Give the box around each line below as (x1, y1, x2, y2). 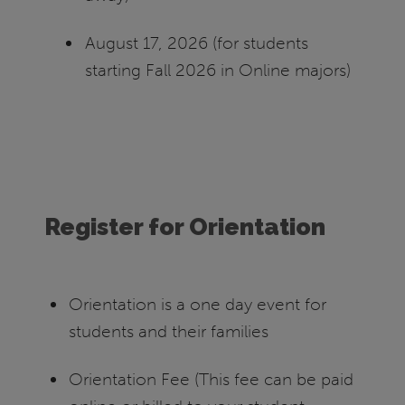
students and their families (69, 320, 269, 342)
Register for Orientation (44, 212, 326, 241)
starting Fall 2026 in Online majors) (85, 60, 352, 81)
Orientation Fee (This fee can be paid (69, 368, 354, 390)
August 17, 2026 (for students (85, 33, 309, 54)
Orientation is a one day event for (69, 293, 327, 315)
